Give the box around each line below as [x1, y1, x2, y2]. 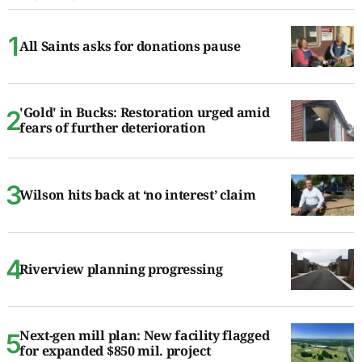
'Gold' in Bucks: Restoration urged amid [19, 103, 270, 122]
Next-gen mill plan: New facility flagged [19, 326, 270, 345]
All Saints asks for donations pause [19, 36, 241, 55]
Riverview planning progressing [19, 259, 223, 278]
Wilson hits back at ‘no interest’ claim [19, 185, 256, 204]
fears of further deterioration [19, 119, 206, 137]
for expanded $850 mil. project [19, 342, 211, 360]
